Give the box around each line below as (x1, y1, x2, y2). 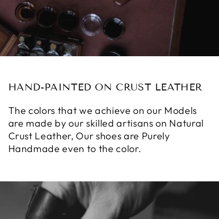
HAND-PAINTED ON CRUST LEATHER (8, 81, 202, 93)
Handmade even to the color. (8, 142, 142, 154)
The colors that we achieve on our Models (8, 104, 197, 116)
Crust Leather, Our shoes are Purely (8, 129, 170, 142)
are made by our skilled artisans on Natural (8, 116, 204, 129)
